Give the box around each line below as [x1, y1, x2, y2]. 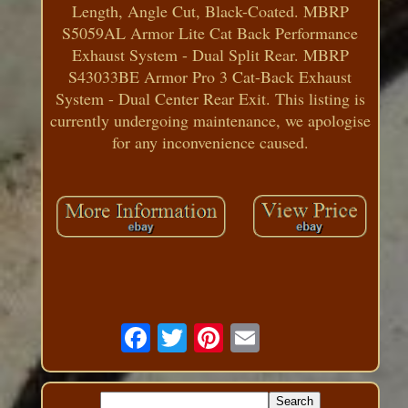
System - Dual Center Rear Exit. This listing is [55, 87, 365, 109]
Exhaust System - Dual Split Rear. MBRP [71, 43, 349, 66]
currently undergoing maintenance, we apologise [49, 108, 371, 131]
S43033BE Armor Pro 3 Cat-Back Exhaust [68, 65, 352, 87]
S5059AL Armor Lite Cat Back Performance [62, 21, 359, 44]
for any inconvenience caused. [111, 130, 309, 153]
